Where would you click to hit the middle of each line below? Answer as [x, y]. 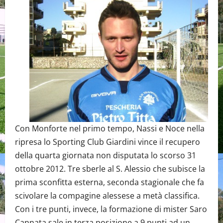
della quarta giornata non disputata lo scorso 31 [106, 156]
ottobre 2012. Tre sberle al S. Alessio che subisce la [110, 169]
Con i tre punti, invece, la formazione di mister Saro [111, 209]
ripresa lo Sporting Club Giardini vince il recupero [108, 142]
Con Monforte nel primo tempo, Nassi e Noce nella [110, 129]
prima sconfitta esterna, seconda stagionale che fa [110, 182]
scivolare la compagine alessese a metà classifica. [107, 196]
